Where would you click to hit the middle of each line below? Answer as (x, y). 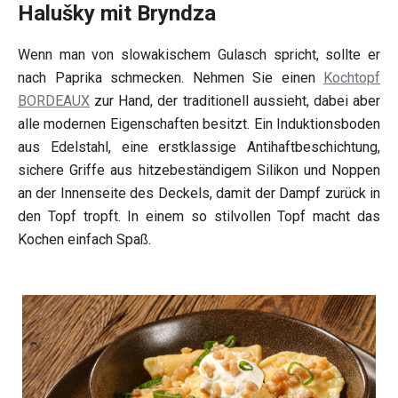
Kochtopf (352, 78)
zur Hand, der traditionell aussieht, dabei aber (235, 101)
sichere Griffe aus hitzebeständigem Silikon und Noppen (199, 171)
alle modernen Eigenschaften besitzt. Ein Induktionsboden (199, 124)
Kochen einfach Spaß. (84, 240)
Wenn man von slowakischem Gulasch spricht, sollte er (199, 55)
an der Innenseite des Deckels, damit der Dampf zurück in (199, 194)
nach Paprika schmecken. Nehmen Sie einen (171, 78)
